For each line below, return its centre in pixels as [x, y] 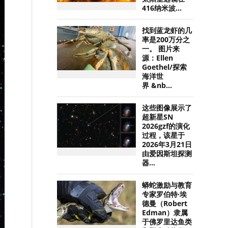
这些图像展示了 [167, 108]
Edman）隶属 [165, 213]
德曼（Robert [165, 204]
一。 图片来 [161, 49]
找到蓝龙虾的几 [167, 31]
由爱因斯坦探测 [167, 154]
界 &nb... [157, 85]
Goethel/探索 [165, 67]
